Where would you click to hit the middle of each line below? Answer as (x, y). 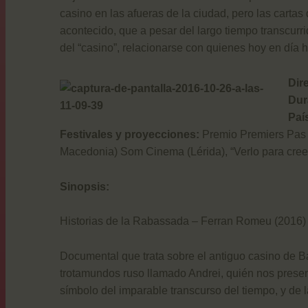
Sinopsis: (85, 186)
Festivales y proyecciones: (130, 134)
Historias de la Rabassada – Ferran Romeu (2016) (183, 221)
